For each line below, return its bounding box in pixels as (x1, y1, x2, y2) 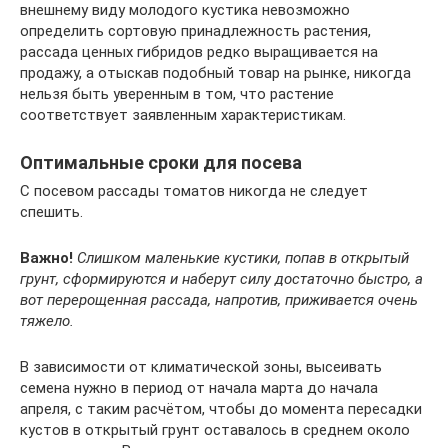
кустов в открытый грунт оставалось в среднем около (20, 421, 410, 439)
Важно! (20, 249, 73, 267)
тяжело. (20, 312, 74, 330)
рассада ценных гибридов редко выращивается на (20, 43, 378, 61)
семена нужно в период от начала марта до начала (20, 379, 378, 397)
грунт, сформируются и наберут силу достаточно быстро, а (20, 270, 423, 288)
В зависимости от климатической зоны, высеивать (20, 358, 382, 376)
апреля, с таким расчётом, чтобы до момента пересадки (20, 400, 422, 418)
